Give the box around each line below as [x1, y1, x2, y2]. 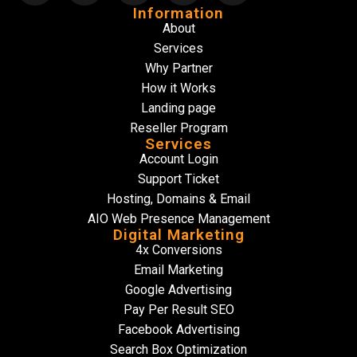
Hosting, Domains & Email [107, 191, 250, 206]
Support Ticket [138, 171, 219, 186]
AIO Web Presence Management [87, 211, 270, 226]
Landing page [141, 100, 216, 116]
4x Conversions [135, 242, 222, 257]
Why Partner [144, 61, 213, 76]
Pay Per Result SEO [123, 302, 234, 317]
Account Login [139, 151, 218, 167]
